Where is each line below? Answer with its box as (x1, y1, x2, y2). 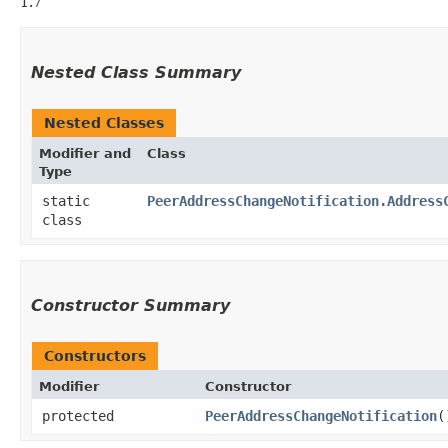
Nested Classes (44, 114, 164, 131)
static (42, 192, 90, 209)
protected (42, 407, 114, 424)
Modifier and (39, 145, 131, 161)
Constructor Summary (31, 295, 230, 315)
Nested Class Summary (31, 62, 241, 82)
